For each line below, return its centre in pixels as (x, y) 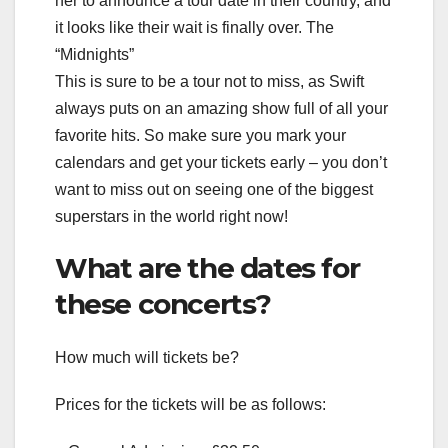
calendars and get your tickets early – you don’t (221, 162)
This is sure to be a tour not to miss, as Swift (209, 81)
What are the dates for (207, 267)
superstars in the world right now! (171, 216)
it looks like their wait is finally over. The (194, 27)
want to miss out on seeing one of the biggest (214, 189)
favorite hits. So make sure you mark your (200, 135)
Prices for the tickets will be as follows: (190, 405)
